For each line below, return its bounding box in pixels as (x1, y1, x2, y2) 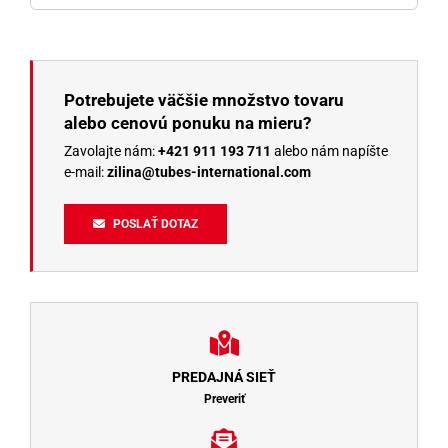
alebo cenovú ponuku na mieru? (63, 112, 311, 133)
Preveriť (203, 391, 245, 406)
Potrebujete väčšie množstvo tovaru (63, 89, 344, 110)
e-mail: (63, 163, 107, 180)
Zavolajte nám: (63, 142, 158, 159)
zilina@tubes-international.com (106, 163, 311, 180)
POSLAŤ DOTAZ (113, 216, 199, 231)
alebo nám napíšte (270, 142, 388, 159)
